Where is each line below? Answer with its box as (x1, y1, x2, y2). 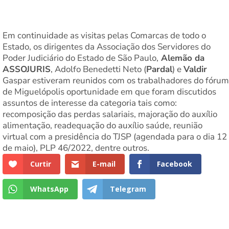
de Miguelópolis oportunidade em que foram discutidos (3, 86, 216, 98)
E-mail (92, 159, 116, 169)
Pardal (146, 63, 172, 76)
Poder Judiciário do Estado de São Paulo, (3, 52, 158, 64)
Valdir (184, 63, 207, 76)
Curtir (30, 159, 51, 169)
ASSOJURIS (3, 63, 51, 76)
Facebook (156, 159, 192, 169)
